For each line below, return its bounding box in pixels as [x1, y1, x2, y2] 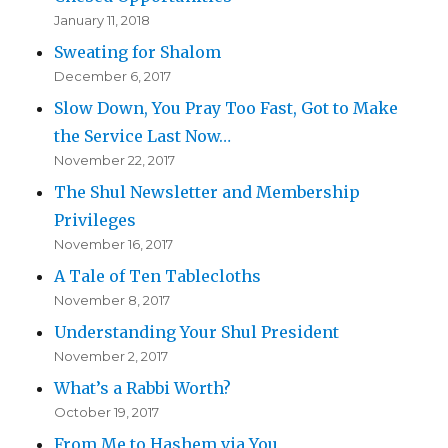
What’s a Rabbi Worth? [54, 378, 232, 399]
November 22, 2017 [54, 152, 176, 169]
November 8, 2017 [54, 292, 171, 309]
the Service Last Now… [54, 126, 232, 147]
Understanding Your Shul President [54, 322, 340, 343]
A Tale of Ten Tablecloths [54, 266, 262, 287]
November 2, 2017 [54, 348, 169, 365]
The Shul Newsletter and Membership [54, 182, 361, 203]
